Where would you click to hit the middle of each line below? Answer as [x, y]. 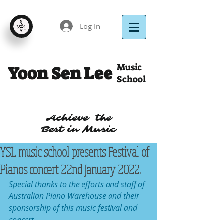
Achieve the [79, 118]
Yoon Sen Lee [62, 73]
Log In [90, 26]
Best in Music [79, 129]
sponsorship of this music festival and [74, 208]
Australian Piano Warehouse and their [75, 196]
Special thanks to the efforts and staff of [78, 184]
